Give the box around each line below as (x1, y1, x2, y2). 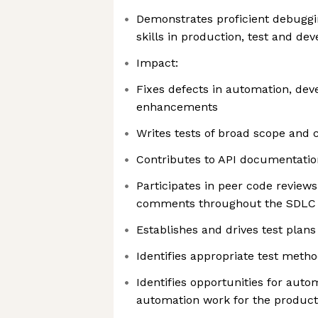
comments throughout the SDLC (136, 197, 316, 210)
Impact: (136, 56, 178, 70)
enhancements (136, 100, 218, 114)
